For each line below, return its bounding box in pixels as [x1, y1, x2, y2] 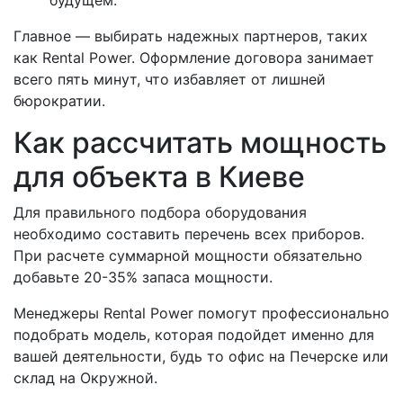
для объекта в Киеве [13, 159, 305, 195]
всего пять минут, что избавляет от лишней [13, 70, 326, 89]
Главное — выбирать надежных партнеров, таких [13, 27, 368, 46]
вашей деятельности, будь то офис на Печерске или [13, 347, 389, 366]
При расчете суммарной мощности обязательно [13, 246, 363, 265]
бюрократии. [13, 92, 105, 111]
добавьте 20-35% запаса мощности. [13, 268, 273, 287]
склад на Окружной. [13, 369, 157, 388]
